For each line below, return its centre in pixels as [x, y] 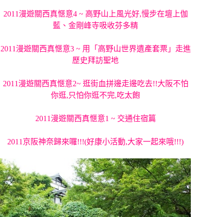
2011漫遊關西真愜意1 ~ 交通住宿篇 [95, 118]
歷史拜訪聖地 [96, 60]
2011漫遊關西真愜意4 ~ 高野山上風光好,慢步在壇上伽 [95, 14]
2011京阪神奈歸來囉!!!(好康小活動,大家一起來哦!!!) [96, 141]
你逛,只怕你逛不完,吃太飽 [96, 95]
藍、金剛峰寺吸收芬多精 [96, 25]
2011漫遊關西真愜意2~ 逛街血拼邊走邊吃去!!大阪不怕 [95, 83]
